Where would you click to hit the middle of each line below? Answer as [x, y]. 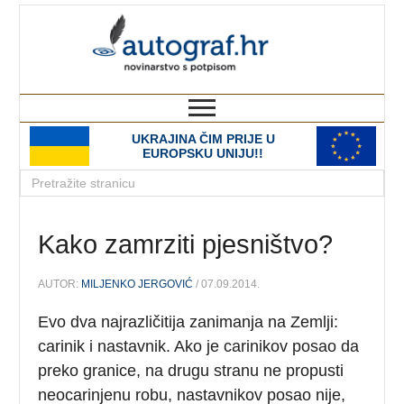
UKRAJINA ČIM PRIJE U [203, 139]
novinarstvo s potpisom [310, 85]
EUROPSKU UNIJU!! [203, 153]
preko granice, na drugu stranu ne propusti [191, 370]
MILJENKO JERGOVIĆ [138, 284]
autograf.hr [307, 22]
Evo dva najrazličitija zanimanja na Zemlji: [188, 321]
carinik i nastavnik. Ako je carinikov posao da [199, 346]
